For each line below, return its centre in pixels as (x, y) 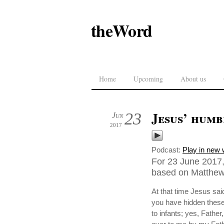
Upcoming (148, 79)
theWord (122, 30)
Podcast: (167, 150)
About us (193, 79)
